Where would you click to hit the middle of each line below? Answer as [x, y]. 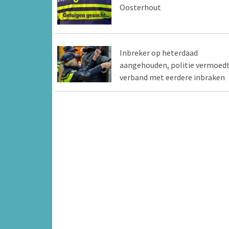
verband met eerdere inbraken [172, 77]
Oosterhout [140, 7]
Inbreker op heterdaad [158, 53]
